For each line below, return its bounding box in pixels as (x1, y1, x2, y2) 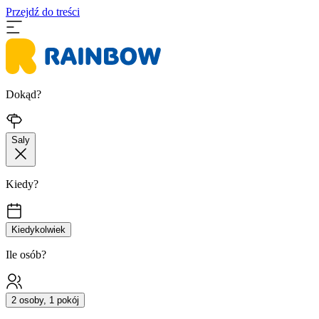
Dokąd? (6, 88, 41, 100)
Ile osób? (6, 249, 46, 261)
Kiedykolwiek (11, 224, 66, 235)
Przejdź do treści (6, 6, 80, 18)
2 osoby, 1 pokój (11, 295, 79, 305)
